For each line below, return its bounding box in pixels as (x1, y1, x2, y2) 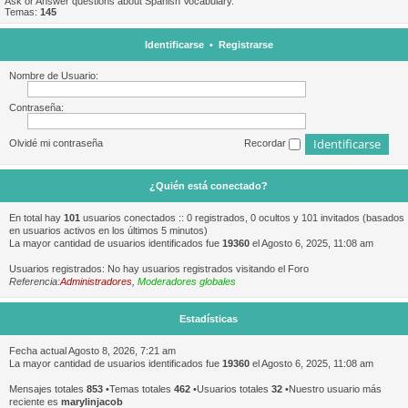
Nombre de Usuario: (9, 70, 98, 81)
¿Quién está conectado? (149, 180, 268, 191)
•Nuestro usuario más (282, 383, 382, 394)
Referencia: (9, 276, 60, 287)
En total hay (9, 212, 64, 223)
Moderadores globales (138, 276, 236, 287)
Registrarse (218, 39, 273, 50)
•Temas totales (103, 383, 174, 394)
